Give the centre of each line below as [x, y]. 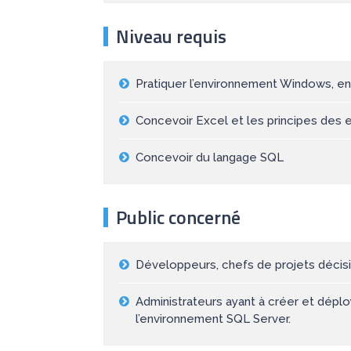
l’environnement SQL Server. [213, 319]
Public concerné [178, 217]
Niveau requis [171, 36]
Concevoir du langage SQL [210, 158]
